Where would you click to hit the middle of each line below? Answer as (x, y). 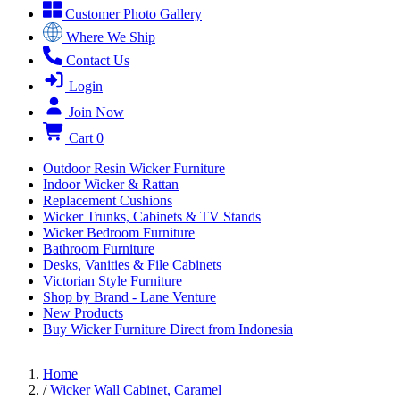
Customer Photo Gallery (133, 14)
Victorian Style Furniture (112, 281)
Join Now (96, 112)
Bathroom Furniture (99, 249)
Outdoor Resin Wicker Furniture (134, 168)
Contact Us (98, 60)
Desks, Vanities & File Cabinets (132, 265)
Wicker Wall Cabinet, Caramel (136, 390)
